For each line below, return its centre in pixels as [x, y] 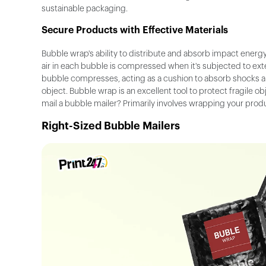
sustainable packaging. [86, 9]
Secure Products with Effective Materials [135, 31]
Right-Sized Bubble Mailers [111, 126]
